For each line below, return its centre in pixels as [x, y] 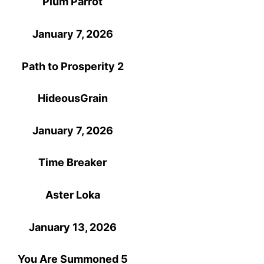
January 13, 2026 [72, 227]
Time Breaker [73, 163]
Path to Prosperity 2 [72, 66]
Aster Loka [72, 195]
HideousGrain [72, 98]
